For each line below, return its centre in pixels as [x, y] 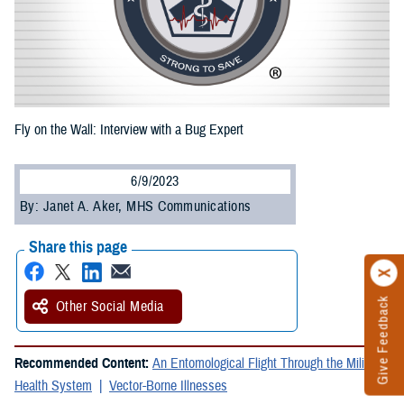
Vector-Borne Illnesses [168, 386]
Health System [53, 386]
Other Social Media [110, 307]
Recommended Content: [83, 364]
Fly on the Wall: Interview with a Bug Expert [129, 130]
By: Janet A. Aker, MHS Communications [136, 207]
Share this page [78, 248]
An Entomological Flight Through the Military [268, 364]
